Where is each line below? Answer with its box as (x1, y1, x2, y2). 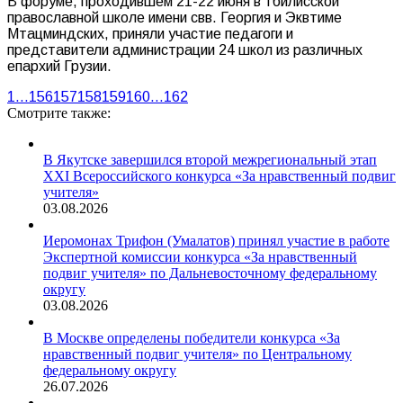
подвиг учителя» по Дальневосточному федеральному (43, 264, 377, 281)
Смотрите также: (7, 104, 111, 121)
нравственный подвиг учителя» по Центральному (43, 345, 352, 362)
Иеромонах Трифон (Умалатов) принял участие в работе (43, 232, 390, 248)
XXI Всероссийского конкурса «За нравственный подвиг (43, 167, 396, 184)
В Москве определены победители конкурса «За (43, 329, 340, 345)
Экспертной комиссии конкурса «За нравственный (43, 248, 357, 264)
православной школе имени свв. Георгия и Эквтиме (7, 9, 342, 25)
